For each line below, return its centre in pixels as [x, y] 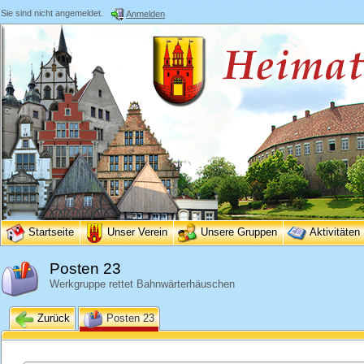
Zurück [52, 318]
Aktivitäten [335, 232]
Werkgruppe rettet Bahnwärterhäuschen [142, 284]
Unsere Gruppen [239, 232]
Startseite [51, 232]
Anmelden [145, 13]
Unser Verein [137, 232]
